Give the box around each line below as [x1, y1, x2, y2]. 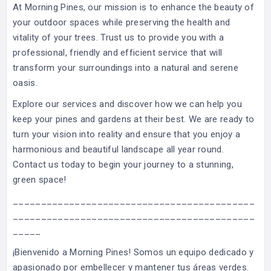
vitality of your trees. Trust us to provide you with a [13, 31, 224, 43]
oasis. [13, 77, 38, 88]
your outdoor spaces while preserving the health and [13, 16, 230, 28]
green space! [13, 174, 67, 185]
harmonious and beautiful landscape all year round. [13, 143, 224, 155]
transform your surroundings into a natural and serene [13, 62, 238, 73]
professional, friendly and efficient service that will [13, 47, 223, 58]
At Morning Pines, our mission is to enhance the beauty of [13, 1, 255, 13]
